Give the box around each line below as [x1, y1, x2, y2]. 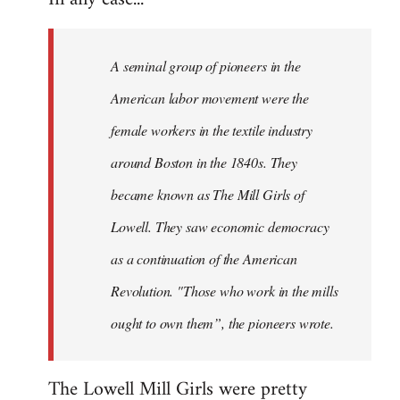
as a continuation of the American [111, 249, 297, 269]
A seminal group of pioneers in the [111, 56, 301, 76]
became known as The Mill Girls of [111, 185, 304, 204]
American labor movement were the [111, 88, 309, 108]
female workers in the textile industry [111, 121, 312, 140]
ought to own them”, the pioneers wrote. [111, 313, 334, 333]
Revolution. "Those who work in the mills [111, 281, 338, 301]
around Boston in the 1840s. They [111, 153, 297, 172]
